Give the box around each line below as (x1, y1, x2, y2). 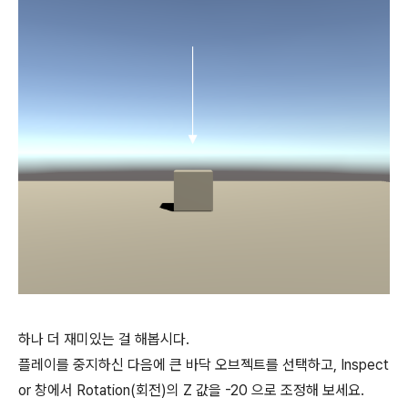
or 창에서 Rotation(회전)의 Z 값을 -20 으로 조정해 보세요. (18, 382, 364, 399)
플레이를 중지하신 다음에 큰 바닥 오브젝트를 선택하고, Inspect (18, 356, 389, 373)
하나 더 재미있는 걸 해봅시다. (18, 331, 189, 348)
